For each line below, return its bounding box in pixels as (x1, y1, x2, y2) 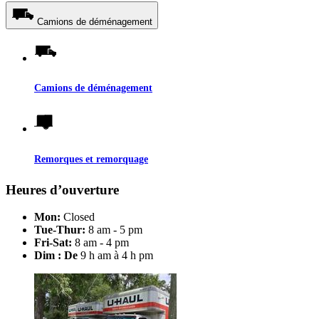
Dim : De (34, 249, 80, 262)
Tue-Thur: (34, 224, 85, 236)
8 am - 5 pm (85, 224, 142, 236)
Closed (61, 211, 95, 224)
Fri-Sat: (34, 236, 72, 249)
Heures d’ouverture (6, 182, 119, 197)
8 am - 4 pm (72, 236, 129, 249)
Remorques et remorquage (34, 152, 148, 164)
